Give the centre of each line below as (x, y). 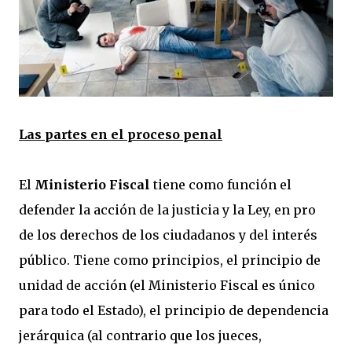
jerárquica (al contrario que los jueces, (140, 335)
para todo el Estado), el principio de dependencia (174, 310)
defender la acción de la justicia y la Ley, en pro (167, 210)
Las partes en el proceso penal (121, 134)
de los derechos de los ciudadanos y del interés (168, 235)
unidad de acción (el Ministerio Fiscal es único (167, 285)
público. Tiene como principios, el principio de (170, 260)
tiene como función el (221, 185)
